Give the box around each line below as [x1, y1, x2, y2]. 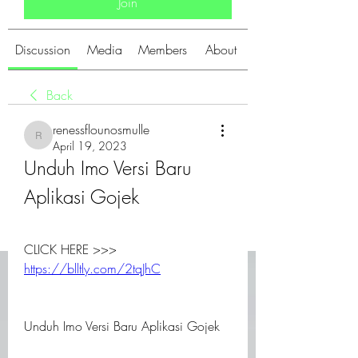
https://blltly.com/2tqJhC [24, 260, 161, 277]
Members [138, 41, 187, 58]
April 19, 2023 [53, 138, 127, 153]
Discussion [15, 41, 70, 58]
